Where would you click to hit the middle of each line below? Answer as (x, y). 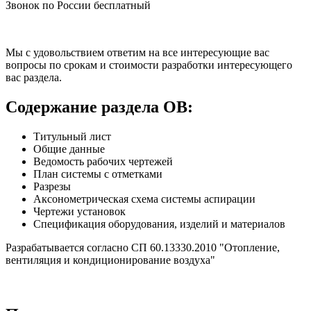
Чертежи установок (79, 212)
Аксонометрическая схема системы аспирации (144, 199)
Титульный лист (72, 137)
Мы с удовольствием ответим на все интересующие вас (137, 53)
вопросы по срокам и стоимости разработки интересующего (149, 65)
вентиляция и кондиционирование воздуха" (110, 260)
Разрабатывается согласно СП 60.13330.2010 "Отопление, (143, 248)
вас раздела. (34, 78)
